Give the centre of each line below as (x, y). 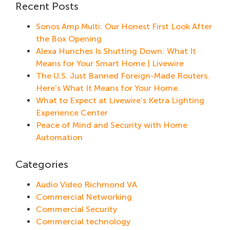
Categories (42, 165)
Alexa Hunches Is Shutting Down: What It (116, 51)
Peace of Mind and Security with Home (112, 125)
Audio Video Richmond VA (87, 185)
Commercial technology (83, 222)
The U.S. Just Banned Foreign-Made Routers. (123, 76)
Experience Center (72, 113)
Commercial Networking (84, 197)
